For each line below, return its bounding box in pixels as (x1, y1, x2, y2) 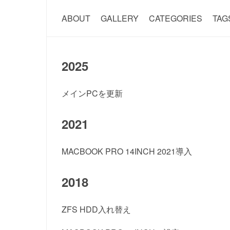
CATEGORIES (148, 12, 202, 24)
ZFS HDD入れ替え (61, 203, 131, 215)
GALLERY (100, 12, 139, 24)
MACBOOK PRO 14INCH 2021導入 (61, 145, 192, 157)
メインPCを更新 (61, 87, 123, 99)
